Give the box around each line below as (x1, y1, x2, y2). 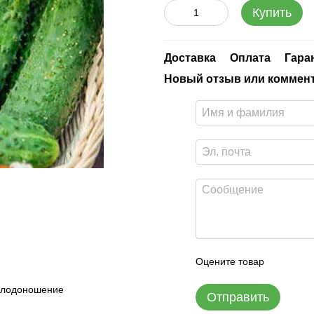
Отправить (207, 290, 269, 304)
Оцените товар (196, 256, 264, 267)
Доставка (164, 52, 216, 64)
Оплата (230, 52, 271, 64)
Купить (252, 6, 292, 20)
